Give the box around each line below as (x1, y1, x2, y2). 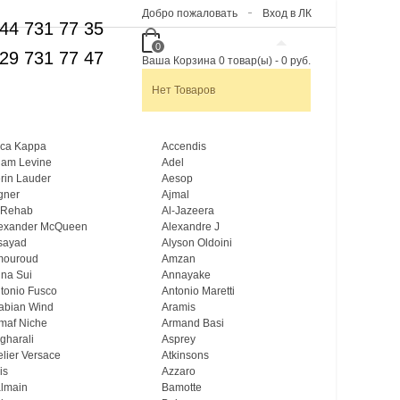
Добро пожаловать (142, 7, 237, 20)
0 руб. (280, 54, 311, 67)
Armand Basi (162, 317, 224, 329)
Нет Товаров (151, 84, 215, 96)
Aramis (162, 301, 196, 313)
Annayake (162, 269, 211, 281)
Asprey (162, 333, 196, 346)
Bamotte (162, 381, 202, 394)
